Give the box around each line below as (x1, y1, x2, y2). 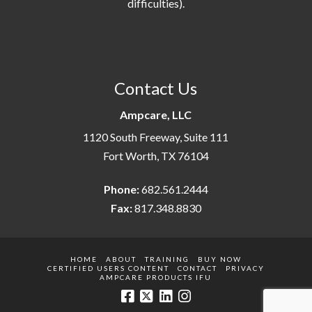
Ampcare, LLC (120, 108, 192, 122)
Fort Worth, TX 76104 (102, 149, 209, 163)
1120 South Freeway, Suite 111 (83, 130, 229, 144)
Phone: (103, 182, 139, 196)
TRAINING (144, 255, 189, 264)
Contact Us (114, 78, 198, 99)
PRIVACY (225, 264, 265, 273)
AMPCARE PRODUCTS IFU (100, 273, 212, 282)
